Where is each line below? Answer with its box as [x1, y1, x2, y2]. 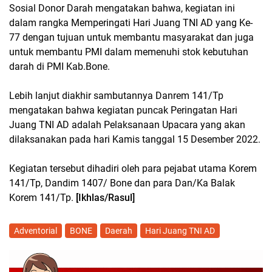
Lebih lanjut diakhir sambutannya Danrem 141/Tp [9, 89, 223, 101]
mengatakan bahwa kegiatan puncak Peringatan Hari [9, 104, 237, 116]
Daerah [105, 225, 132, 236]
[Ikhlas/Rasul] [76, 191, 135, 203]
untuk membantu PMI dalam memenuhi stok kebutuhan [9, 46, 248, 58]
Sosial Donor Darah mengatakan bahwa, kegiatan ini [9, 2, 235, 14]
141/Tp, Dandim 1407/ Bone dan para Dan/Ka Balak [9, 177, 235, 189]
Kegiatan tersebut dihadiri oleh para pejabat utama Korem [9, 162, 257, 174]
